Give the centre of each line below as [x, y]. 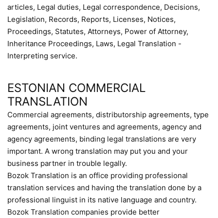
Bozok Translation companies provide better [83, 212]
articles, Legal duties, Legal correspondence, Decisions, [104, 7]
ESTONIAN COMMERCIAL [77, 88]
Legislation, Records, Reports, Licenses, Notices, [91, 19]
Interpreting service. [42, 56]
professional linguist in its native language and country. [102, 200]
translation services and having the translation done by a [104, 188]
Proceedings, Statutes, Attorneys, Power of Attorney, [98, 31]
